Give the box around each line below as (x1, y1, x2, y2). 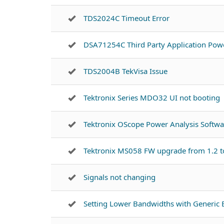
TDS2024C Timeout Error (83, 13, 169, 23)
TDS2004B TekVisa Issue (83, 66, 167, 76)
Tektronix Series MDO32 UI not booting (83, 92, 220, 102)
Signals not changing (83, 172, 155, 182)
